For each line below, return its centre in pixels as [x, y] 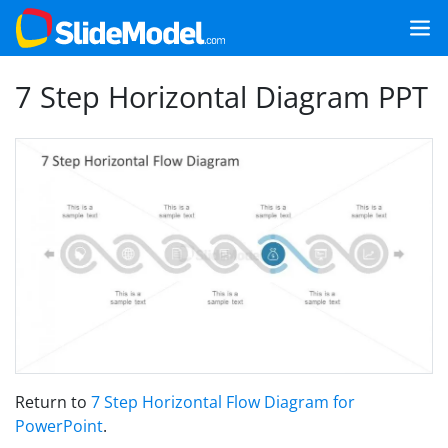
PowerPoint [59, 425]
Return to [53, 401]
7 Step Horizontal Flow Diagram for [223, 401]
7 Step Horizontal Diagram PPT [221, 96]
